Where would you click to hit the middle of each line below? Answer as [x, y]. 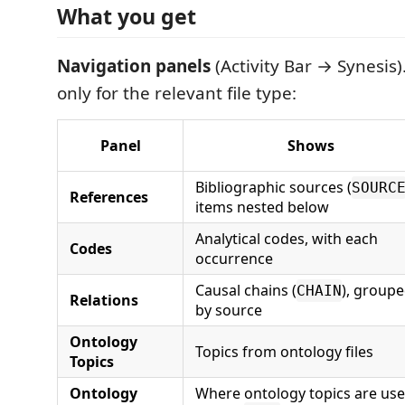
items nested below [262, 207]
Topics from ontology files [284, 352]
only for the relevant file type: [177, 94]
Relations [104, 301]
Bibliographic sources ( [273, 188]
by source [229, 311]
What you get [127, 17]
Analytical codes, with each [287, 239]
